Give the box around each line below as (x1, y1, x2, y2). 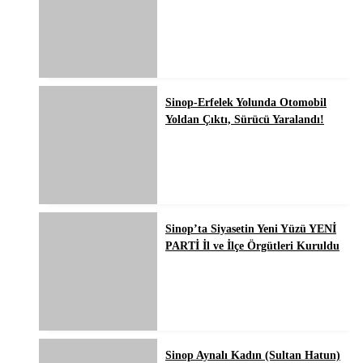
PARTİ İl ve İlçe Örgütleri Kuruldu (165, 240, 340, 253)
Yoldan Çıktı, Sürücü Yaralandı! (165, 113, 324, 126)
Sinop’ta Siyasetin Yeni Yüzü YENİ (165, 223, 336, 236)
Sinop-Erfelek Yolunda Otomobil (165, 96, 327, 109)
